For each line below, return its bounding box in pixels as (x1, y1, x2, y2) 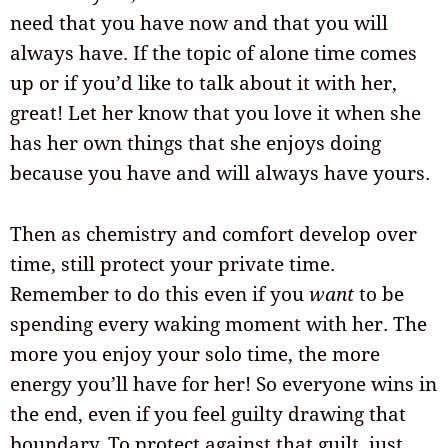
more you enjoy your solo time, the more (10, 340, 380, 367)
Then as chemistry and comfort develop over (10, 220, 417, 247)
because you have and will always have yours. (10, 160, 430, 187)
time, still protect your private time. (10, 250, 335, 277)
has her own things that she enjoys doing (10, 130, 381, 157)
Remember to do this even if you (10, 280, 309, 307)
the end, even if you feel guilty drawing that (10, 400, 406, 427)
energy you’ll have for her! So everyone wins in (10, 370, 437, 397)
